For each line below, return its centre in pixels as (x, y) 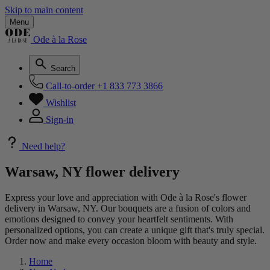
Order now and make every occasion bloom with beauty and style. (131, 240)
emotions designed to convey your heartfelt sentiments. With (119, 219)
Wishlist (61, 103)
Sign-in (60, 120)
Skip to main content (44, 10)
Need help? (43, 146)
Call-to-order (70, 86)
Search (63, 68)
